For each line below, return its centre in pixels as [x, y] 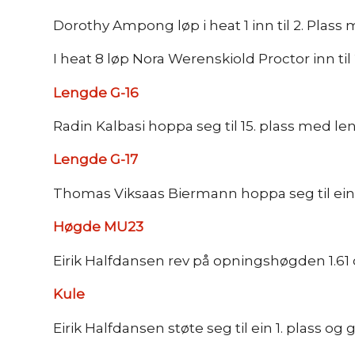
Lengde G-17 [95, 160]
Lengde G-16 [96, 92]
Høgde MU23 [98, 227]
